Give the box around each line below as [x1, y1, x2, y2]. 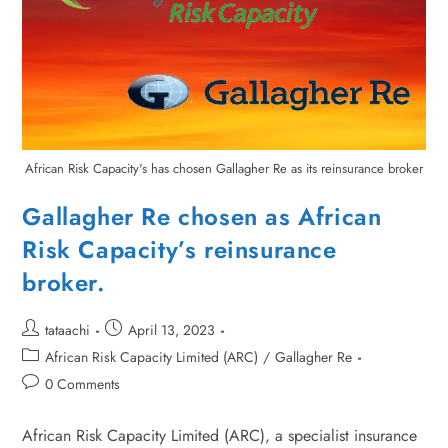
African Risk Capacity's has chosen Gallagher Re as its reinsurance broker [25, 158, 423, 178]
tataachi [45, 319, 91, 340]
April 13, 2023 [128, 319, 216, 340]
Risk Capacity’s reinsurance [22, 231, 337, 267]
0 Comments [45, 373, 121, 394]
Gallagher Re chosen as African [22, 198, 382, 234]
